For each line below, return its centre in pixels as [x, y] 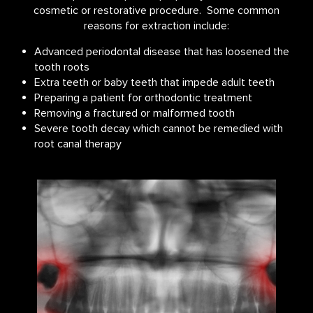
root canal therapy [78, 144]
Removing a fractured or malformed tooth [134, 114]
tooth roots [61, 67]
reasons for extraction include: [156, 26]
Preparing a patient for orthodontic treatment [143, 98]
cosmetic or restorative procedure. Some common [156, 11]
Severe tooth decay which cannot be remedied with [158, 129]
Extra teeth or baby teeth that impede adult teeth [154, 83]
